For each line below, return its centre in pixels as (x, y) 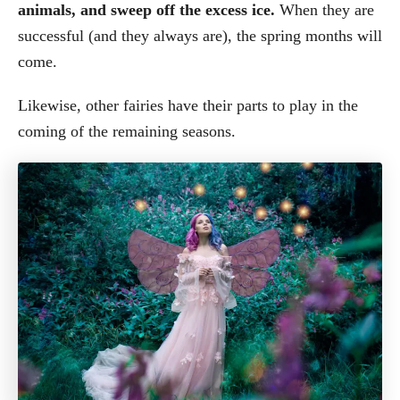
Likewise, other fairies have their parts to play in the (188, 105)
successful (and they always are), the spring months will (200, 35)
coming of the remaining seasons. (127, 131)
